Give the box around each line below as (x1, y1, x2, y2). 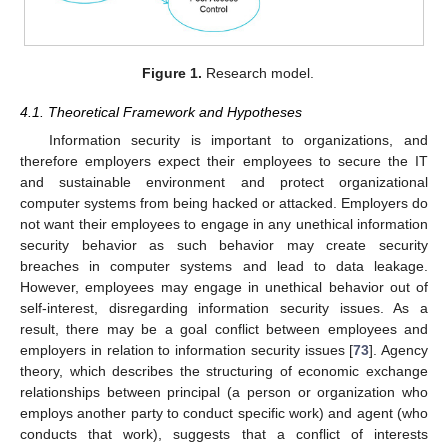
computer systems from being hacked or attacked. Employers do (20, 194, 428, 211)
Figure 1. (142, 65, 203, 82)
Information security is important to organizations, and (48, 131, 428, 148)
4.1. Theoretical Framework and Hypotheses (20, 103, 302, 120)
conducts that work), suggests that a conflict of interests (20, 425, 428, 442)
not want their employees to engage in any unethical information (20, 215, 428, 232)
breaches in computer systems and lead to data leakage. (20, 257, 428, 274)
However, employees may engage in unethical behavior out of (20, 278, 428, 295)
